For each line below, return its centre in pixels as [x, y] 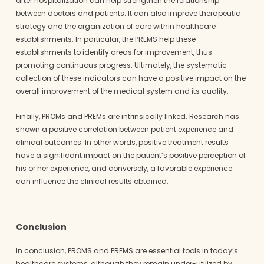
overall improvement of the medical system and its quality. [122, 91]
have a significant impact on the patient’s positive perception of [131, 155]
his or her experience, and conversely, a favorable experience [124, 168]
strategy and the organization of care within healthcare [115, 26]
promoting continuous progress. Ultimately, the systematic [121, 65]
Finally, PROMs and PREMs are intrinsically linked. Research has [127, 116]
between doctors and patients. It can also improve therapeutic [128, 13]
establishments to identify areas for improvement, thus [114, 52]
